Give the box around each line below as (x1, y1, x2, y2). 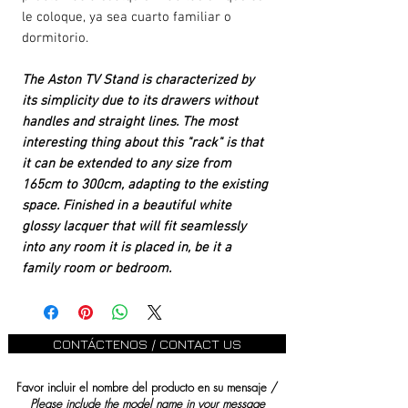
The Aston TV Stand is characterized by (22, 72, 254, 88)
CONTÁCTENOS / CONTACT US (53, 335, 241, 352)
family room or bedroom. (22, 260, 171, 277)
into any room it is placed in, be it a (22, 240, 231, 256)
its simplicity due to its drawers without (22, 93, 258, 109)
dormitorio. (22, 30, 92, 46)
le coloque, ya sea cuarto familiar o (22, 9, 231, 25)
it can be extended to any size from (22, 156, 231, 172)
